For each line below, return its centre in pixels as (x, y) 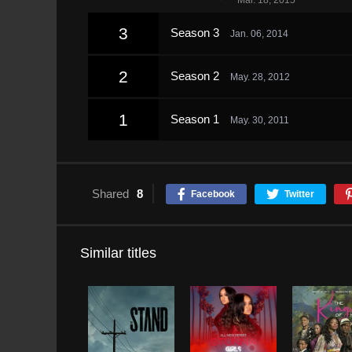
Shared (110, 194)
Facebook (213, 194)
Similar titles (118, 253)
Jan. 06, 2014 (259, 34)
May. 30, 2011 (260, 120)
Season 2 (196, 76)
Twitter (299, 194)
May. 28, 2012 (260, 77)
